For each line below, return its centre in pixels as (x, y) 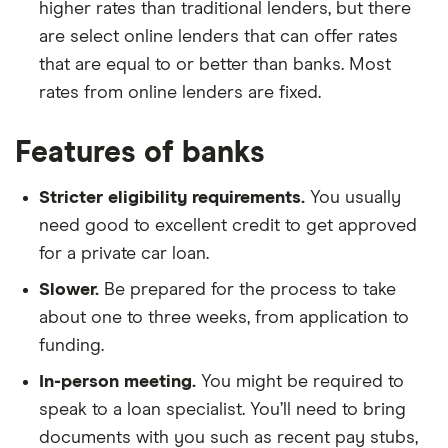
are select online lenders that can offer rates (218, 36)
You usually (355, 197)
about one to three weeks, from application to (224, 317)
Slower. (71, 289)
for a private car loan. (124, 253)
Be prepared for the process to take (250, 289)
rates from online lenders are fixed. (180, 92)
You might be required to (302, 381)
